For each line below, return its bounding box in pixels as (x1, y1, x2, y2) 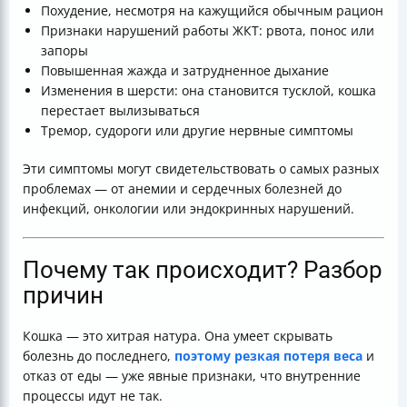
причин (23, 282, 104, 309)
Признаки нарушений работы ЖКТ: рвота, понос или (41, 22, 374, 39)
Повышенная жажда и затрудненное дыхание (41, 62, 329, 79)
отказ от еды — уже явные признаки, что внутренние (23, 367, 361, 384)
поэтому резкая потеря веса (174, 347, 362, 364)
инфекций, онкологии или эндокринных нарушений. (23, 200, 354, 217)
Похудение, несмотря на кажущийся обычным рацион (41, 2, 383, 19)
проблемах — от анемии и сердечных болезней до (23, 180, 342, 197)
